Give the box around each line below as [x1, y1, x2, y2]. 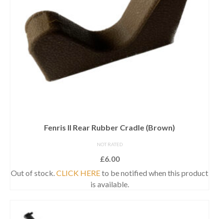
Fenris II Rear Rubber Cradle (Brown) [44, 122, 175, 132]
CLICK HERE [56, 168, 100, 177]
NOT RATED [96, 141, 123, 147]
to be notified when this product [100, 168, 208, 177]
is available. [90, 179, 129, 189]
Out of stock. [11, 168, 56, 177]
